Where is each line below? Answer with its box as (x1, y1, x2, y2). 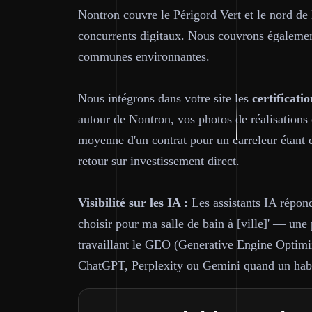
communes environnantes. (78, 49, 210, 63)
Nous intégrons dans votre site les (78, 91, 252, 105)
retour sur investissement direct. (78, 154, 240, 168)
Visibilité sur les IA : (78, 196, 188, 210)
